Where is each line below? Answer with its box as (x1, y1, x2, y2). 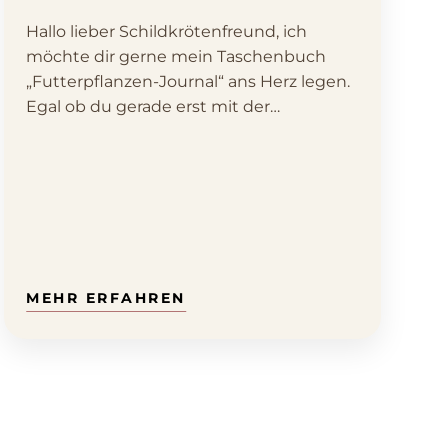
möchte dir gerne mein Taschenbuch (26, 47, 327, 67)
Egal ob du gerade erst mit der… (26, 97, 281, 117)
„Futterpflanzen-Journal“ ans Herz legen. (26, 72, 351, 92)
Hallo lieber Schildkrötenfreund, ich (26, 22, 308, 42)
